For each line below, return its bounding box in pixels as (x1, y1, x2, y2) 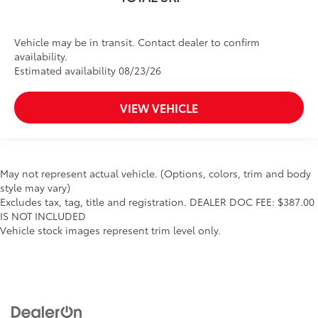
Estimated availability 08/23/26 (14, 62, 161, 77)
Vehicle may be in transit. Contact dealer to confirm (14, 34, 260, 49)
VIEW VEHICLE (120, 99, 198, 116)
